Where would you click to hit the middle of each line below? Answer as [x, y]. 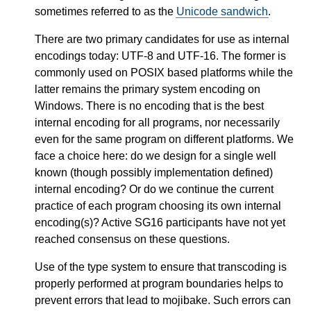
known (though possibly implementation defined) [154, 173]
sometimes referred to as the [106, 12]
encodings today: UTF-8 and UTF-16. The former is [160, 56]
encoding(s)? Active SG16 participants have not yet [160, 223]
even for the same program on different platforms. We [164, 140]
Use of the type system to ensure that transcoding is [161, 267]
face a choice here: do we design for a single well [155, 156]
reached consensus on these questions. [132, 239]
